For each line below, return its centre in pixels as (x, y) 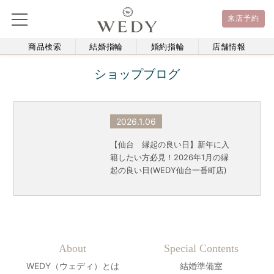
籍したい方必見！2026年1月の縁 (169, 157)
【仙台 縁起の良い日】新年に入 (169, 144)
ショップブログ (137, 74)
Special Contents (202, 248)
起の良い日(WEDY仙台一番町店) (168, 170)
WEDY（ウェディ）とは (72, 265)
